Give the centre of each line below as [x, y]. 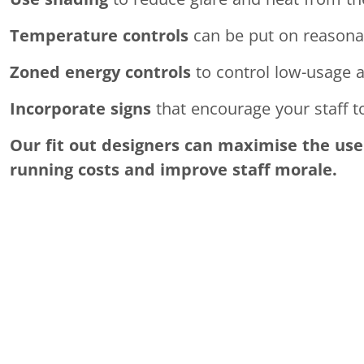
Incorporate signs [80, 109]
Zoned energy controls [100, 72]
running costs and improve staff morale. [173, 170]
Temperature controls [99, 36]
